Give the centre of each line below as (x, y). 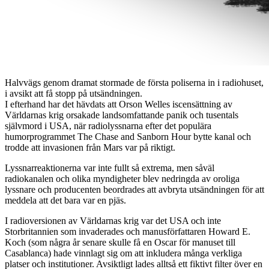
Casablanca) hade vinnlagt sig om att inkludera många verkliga (123, 253)
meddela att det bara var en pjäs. (65, 200)
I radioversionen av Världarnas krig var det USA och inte (113, 220)
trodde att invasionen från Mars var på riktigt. (90, 147)
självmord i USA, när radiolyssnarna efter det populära (108, 125)
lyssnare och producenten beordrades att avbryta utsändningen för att (134, 189)
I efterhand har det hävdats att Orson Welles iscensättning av (119, 104)
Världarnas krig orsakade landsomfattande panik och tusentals (122, 115)
